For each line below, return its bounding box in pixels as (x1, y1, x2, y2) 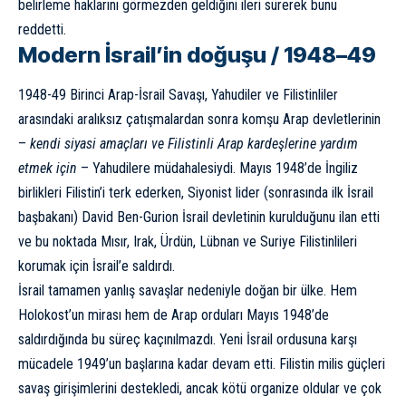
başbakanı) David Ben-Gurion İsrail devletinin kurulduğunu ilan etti (18, 208, 380, 226)
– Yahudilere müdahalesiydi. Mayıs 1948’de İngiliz (77, 159, 358, 177)
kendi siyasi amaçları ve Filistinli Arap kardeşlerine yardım (26, 134, 358, 152)
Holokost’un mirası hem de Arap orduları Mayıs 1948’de (18, 305, 329, 324)
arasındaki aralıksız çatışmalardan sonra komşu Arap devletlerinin (18, 110, 381, 128)
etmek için (18, 159, 77, 177)
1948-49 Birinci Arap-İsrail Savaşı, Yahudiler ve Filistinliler (18, 85, 338, 103)
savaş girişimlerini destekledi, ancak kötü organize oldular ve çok (18, 379, 382, 397)
